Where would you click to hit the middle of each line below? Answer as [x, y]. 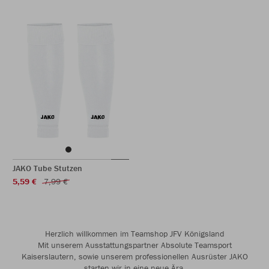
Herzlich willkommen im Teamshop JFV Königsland [134, 234]
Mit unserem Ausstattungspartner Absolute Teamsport [134, 245]
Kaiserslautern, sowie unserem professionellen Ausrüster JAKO [134, 256]
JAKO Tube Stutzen [47, 168]
